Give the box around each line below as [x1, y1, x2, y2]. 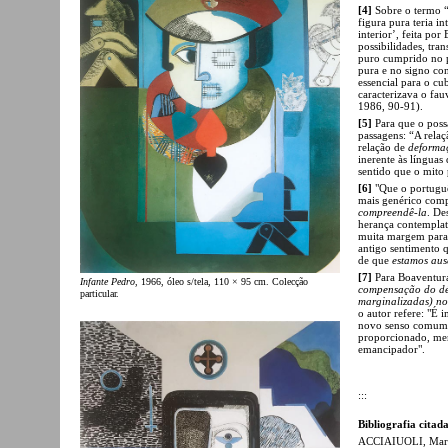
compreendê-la [358, 205, 427, 218]
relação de [358, 140, 408, 153]
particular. [80, 288, 119, 300]
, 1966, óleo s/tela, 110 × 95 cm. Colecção [135, 276, 308, 288]
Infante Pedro [80, 276, 135, 288]
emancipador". [358, 342, 425, 355]
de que [358, 253, 392, 266]
